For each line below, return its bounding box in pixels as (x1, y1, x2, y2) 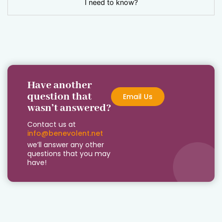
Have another (27, 78, 92, 92)
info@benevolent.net (27, 128, 103, 138)
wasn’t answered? (27, 101, 111, 115)
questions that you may (27, 148, 111, 159)
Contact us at (27, 119, 78, 129)
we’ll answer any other (27, 139, 104, 150)
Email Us (123, 91, 153, 102)
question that (27, 90, 92, 104)
